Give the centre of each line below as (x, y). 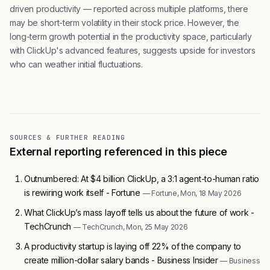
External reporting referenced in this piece (118, 152)
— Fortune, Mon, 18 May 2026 (192, 193)
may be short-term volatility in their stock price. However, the (124, 23)
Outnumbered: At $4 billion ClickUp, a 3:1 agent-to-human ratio (142, 179)
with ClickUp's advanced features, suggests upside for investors (133, 50)
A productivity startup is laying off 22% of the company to (133, 246)
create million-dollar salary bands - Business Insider (122, 260)
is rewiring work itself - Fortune (83, 193)
